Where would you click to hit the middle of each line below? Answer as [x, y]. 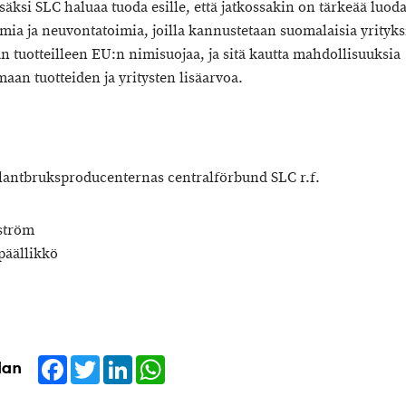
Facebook [99, 362]
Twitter [121, 362]
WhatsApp [198, 362]
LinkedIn [160, 362]
